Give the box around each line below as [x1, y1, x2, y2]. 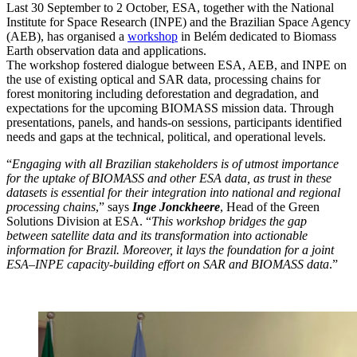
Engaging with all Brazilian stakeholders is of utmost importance [12, 156, 339, 171]
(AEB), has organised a [6, 29, 127, 43]
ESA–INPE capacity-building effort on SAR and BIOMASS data [6, 257, 329, 271]
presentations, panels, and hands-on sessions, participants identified [6, 115, 342, 129]
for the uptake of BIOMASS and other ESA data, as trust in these [6, 171, 331, 185]
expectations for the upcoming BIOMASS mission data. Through [6, 100, 334, 115]
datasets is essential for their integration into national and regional [6, 185, 340, 199]
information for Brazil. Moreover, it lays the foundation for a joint [6, 242, 334, 257]
